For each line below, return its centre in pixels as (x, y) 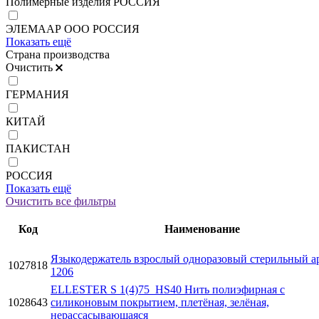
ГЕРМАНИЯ (37, 94)
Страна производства (58, 54)
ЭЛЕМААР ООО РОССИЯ (73, 28)
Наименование (202, 229)
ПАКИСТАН (38, 148)
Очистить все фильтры (61, 201)
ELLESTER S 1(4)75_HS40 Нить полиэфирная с (168, 289)
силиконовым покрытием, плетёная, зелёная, (160, 302)
